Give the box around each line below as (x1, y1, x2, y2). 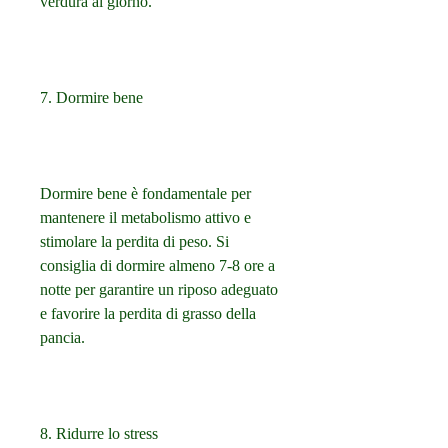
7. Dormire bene (40, 89, 143, 107)
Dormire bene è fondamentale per (40, 185, 251, 203)
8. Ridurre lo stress (40, 425, 158, 443)
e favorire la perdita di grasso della (40, 305, 256, 323)
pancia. (40, 329, 85, 347)
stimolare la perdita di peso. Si (40, 233, 229, 251)
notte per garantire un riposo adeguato (40, 281, 278, 299)
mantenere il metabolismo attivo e (40, 209, 251, 227)
